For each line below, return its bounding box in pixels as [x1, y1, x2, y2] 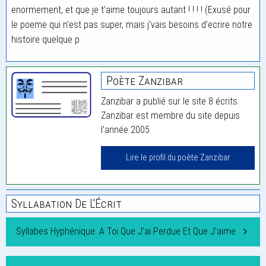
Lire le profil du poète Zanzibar [126, 153, 230, 163]
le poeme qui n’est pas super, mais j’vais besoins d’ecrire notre [11, 19, 252, 31]
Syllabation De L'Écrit [11, 197, 122, 211]
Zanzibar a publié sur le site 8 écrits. [101, 96, 240, 107]
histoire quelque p [11, 34, 80, 46]
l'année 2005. [101, 124, 152, 136]
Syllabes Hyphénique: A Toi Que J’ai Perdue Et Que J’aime [16, 226, 236, 237]
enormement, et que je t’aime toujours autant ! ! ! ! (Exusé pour [11, 4, 251, 16]
